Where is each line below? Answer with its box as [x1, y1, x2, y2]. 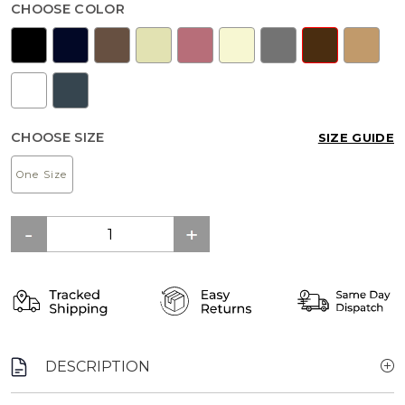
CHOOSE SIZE [11, 129, 105, 146]
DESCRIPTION [45, 358, 150, 376]
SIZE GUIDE [317, 130, 394, 146]
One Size [16, 168, 68, 182]
